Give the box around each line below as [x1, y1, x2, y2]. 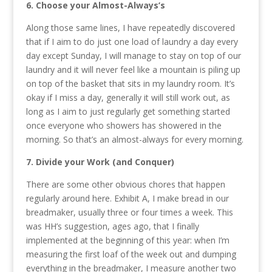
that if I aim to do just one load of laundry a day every [25, 36, 238, 48]
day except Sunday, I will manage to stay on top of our [25, 50, 241, 62]
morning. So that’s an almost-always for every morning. [25, 134, 243, 146]
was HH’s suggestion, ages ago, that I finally [25, 220, 199, 233]
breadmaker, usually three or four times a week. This [25, 206, 233, 219]
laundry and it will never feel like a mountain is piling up [25, 64, 240, 76]
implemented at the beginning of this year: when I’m [25, 234, 229, 246]
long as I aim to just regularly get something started [25, 106, 230, 118]
